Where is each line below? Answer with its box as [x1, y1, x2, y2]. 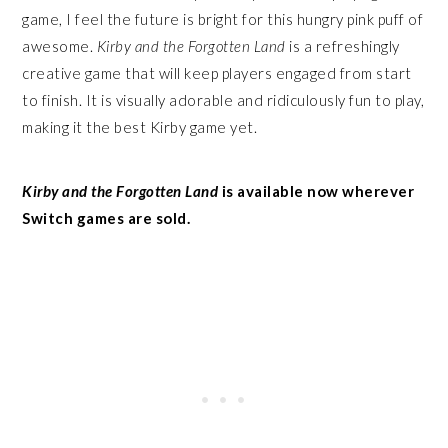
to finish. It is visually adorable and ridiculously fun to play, [22, 91, 425, 110]
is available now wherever [218, 182, 415, 201]
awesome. [22, 37, 97, 56]
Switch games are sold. [22, 209, 191, 228]
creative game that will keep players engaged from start [22, 64, 412, 83]
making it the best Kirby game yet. [22, 118, 258, 137]
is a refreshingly [289, 37, 400, 56]
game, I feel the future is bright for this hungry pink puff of [22, 10, 424, 29]
